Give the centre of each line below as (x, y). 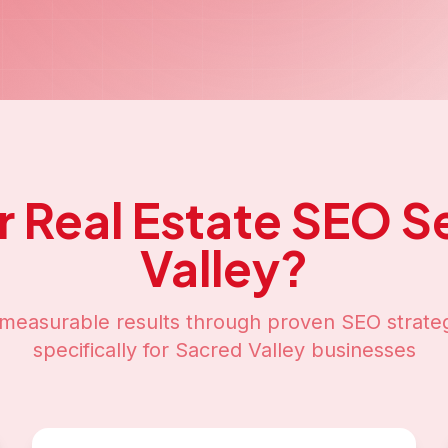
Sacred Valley (239, 350)
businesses (360, 350)
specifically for (103, 350)
